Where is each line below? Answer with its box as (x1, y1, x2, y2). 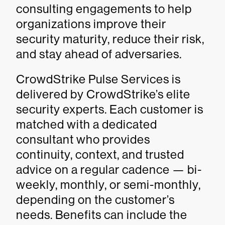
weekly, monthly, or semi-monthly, (16, 178, 201, 191)
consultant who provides (16, 133, 150, 146)
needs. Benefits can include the (16, 208, 187, 221)
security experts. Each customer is (16, 102, 203, 116)
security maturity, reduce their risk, (16, 32, 204, 46)
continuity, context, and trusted (16, 148, 184, 161)
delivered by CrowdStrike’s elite (16, 87, 190, 101)
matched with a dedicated (16, 118, 157, 131)
